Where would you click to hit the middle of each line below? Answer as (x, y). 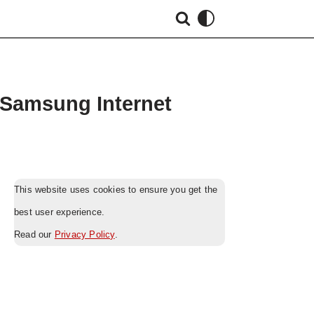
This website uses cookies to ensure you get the (116, 190)
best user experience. (60, 212)
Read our (34, 234)
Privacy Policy (84, 234)
